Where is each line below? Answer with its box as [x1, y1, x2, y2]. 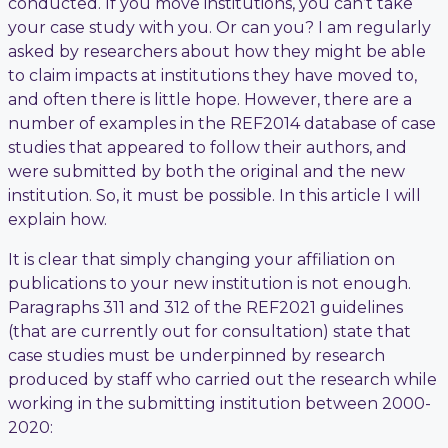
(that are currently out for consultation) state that [8, 321, 411, 341]
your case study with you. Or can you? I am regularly [8, 17, 431, 37]
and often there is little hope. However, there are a [8, 89, 412, 109]
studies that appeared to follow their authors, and [8, 137, 407, 157]
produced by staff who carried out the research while [8, 369, 437, 389]
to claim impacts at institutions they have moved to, [8, 65, 417, 85]
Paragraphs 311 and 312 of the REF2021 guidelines [8, 297, 403, 317]
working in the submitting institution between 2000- [8, 393, 431, 413]
